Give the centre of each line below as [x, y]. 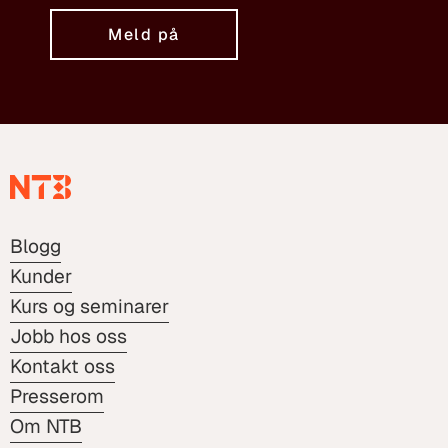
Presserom [57, 397]
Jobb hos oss [68, 337]
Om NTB [46, 427]
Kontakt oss [62, 367]
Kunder [41, 277]
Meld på [144, 34]
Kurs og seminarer [89, 307]
